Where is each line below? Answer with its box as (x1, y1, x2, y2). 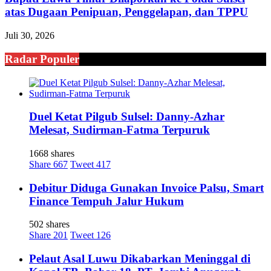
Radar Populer (5, 52, 79, 65)
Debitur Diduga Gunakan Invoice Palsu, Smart (29, 181, 264, 194)
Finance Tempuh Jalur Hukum (29, 194, 184, 207)
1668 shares (29, 148, 74, 159)
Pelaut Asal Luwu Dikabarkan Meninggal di (29, 252, 250, 266)
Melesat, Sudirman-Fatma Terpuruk (29, 123, 210, 137)
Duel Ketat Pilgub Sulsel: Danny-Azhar (29, 110, 224, 123)
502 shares (29, 219, 70, 230)
